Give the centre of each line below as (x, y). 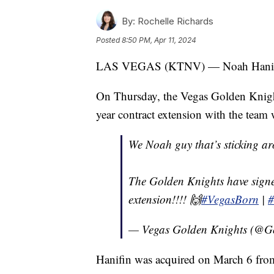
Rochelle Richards (174, 21)
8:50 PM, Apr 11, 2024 (159, 40)
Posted (109, 40)
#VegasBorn (230, 199)
